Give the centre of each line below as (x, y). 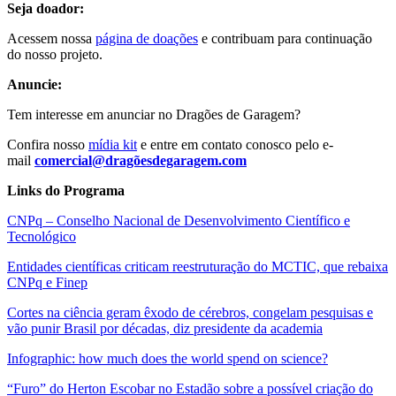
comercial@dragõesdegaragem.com (141, 160)
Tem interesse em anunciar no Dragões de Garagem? (154, 114)
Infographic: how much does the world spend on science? (168, 358)
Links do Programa (66, 190)
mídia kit (113, 144)
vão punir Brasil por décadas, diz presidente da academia (165, 328)
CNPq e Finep (47, 282)
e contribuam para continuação (285, 38)
